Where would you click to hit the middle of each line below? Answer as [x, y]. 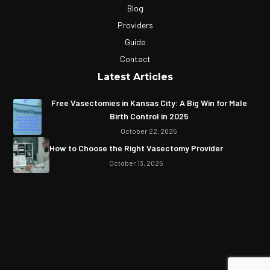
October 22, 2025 [149, 131]
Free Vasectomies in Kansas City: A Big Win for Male [149, 103]
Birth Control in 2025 [149, 116]
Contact [135, 59]
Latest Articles [135, 77]
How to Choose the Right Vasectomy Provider [137, 148]
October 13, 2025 [137, 162]
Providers [135, 25]
